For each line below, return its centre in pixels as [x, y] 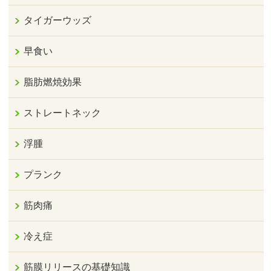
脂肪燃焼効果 [53, 82]
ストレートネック [63, 113]
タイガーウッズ [58, 21]
